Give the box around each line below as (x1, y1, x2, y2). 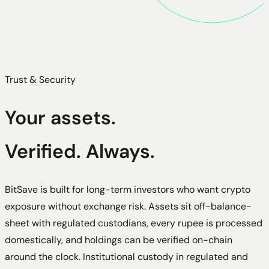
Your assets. (5, 105, 116, 131)
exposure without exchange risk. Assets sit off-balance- (5, 199, 252, 213)
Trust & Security (5, 73, 76, 86)
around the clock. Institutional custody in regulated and (5, 250, 248, 263)
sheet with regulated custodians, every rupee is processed (5, 216, 262, 229)
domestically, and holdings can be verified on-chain (5, 233, 232, 246)
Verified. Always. (5, 139, 155, 165)
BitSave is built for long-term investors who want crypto (5, 183, 250, 196)
